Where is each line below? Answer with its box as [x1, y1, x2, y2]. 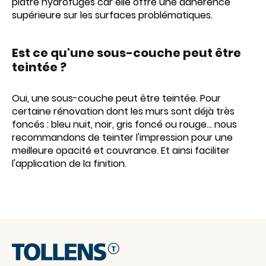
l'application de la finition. [12, 157, 126, 170]
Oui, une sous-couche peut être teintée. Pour [12, 91, 221, 105]
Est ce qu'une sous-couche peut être [12, 45, 241, 61]
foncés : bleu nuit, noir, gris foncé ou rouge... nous [12, 118, 237, 131]
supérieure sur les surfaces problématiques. [12, 8, 213, 22]
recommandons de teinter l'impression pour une [12, 131, 233, 144]
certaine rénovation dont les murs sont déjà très [12, 104, 235, 118]
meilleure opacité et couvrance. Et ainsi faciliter [12, 144, 230, 157]
